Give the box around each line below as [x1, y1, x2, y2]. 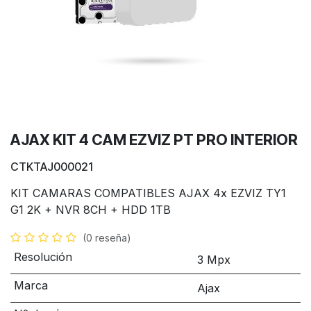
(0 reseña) [83, 232, 131, 244]
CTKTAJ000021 [10, 160, 93, 174]
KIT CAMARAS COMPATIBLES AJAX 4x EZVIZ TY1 [10, 186, 286, 200]
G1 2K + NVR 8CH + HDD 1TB [10, 203, 171, 217]
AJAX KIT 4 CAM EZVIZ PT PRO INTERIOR [10, 131, 298, 149]
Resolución [13, 250, 72, 264]
